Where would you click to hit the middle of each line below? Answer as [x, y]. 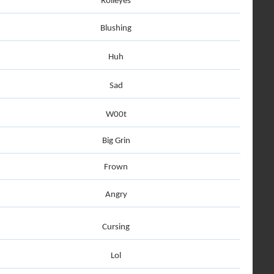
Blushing [116, 28]
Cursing [116, 227]
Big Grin [116, 141]
